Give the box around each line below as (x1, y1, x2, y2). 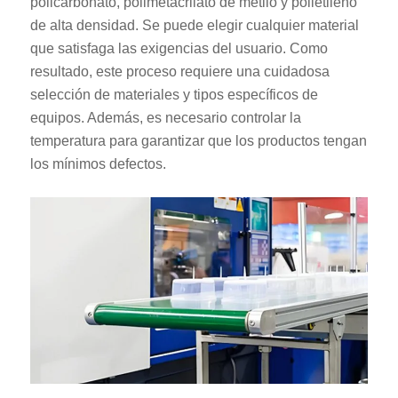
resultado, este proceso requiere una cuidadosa (29, 64, 330, 80)
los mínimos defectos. (29, 156, 166, 172)
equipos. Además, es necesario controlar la (29, 110, 301, 126)
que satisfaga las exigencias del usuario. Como (29, 41, 328, 57)
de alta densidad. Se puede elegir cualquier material (29, 18, 359, 34)
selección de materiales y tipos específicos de (29, 87, 318, 103)
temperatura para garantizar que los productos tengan (29, 133, 367, 149)
